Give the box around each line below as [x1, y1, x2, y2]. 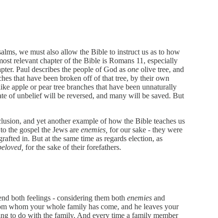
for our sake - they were [108, 125, 182, 134]
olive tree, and [139, 65, 184, 73]
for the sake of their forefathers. [23, 143, 121, 151]
